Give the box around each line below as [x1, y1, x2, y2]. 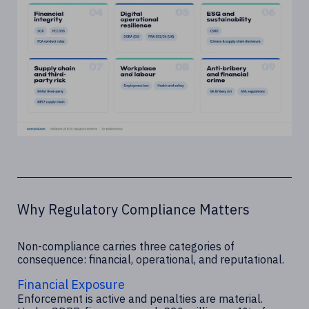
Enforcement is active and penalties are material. [17, 292, 263, 306]
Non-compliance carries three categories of [17, 239, 235, 254]
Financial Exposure [17, 277, 125, 293]
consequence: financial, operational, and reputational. [17, 252, 284, 267]
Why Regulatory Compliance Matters [17, 200, 250, 219]
